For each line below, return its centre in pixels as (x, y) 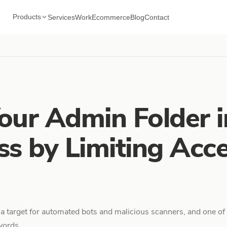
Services (62, 17)
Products (27, 17)
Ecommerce (111, 17)
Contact (157, 17)
